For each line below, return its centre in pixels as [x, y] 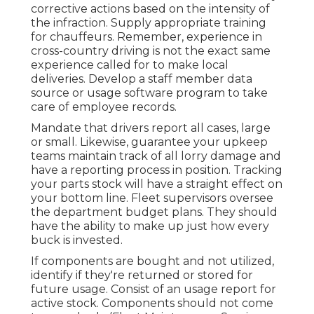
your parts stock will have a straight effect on [157, 184]
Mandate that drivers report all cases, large [151, 128]
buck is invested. [77, 240]
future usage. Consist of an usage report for [153, 289]
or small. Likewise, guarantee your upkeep [149, 142]
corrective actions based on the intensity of [150, 8]
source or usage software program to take [149, 93]
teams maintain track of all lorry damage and [156, 156]
